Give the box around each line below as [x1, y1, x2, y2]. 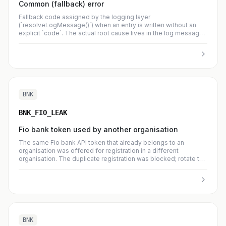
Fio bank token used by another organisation [19, 125, 178, 134]
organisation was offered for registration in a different [19, 147, 179, 154]
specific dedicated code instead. [19, 45, 118, 53]
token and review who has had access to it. [19, 163, 146, 171]
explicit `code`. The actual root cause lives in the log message [19, 29, 203, 37]
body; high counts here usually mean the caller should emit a [19, 37, 197, 45]
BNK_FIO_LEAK [19, 108, 67, 117]
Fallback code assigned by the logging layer [19, 13, 150, 21]
